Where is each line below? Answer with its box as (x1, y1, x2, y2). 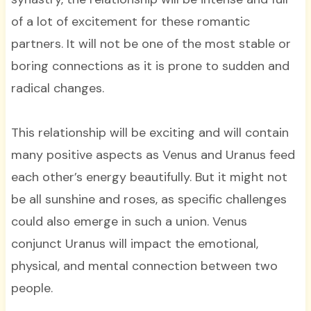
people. (10, 279, 53, 296)
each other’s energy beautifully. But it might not (10, 168, 287, 185)
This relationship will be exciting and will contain (10, 124, 289, 141)
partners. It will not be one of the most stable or (10, 35, 291, 52)
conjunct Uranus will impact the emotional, (10, 235, 258, 252)
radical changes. (10, 79, 104, 96)
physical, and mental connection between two (10, 257, 278, 274)
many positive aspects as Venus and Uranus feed (10, 146, 295, 163)
